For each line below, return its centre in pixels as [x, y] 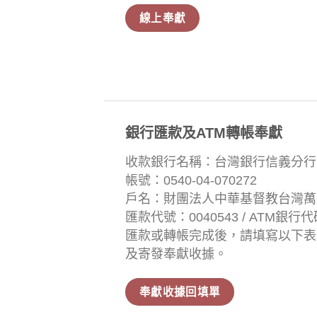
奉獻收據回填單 [180, 292]
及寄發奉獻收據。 [176, 254]
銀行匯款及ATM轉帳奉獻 [204, 133]
